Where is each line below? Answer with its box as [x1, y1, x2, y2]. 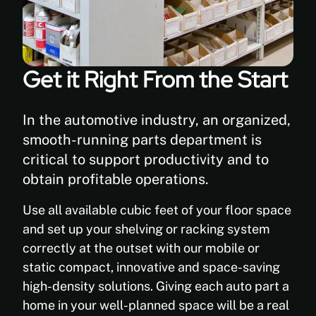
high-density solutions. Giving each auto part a [23, 279, 289, 293]
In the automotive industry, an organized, [23, 111, 291, 128]
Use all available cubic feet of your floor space [23, 202, 291, 217]
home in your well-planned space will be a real [23, 298, 289, 312]
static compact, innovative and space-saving [23, 260, 280, 274]
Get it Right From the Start [23, 64, 288, 95]
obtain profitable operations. [23, 171, 209, 188]
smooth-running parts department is [23, 131, 262, 148]
